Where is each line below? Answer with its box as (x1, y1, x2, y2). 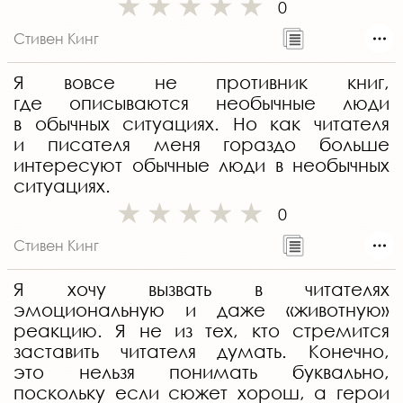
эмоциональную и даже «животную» (13, 300, 390, 321)
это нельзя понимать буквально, (13, 362, 390, 383)
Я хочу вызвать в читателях (13, 279, 390, 300)
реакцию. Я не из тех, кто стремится (13, 320, 390, 342)
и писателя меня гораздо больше (13, 134, 390, 156)
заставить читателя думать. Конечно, (13, 341, 390, 363)
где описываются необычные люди (13, 93, 390, 114)
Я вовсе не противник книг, (13, 72, 390, 94)
